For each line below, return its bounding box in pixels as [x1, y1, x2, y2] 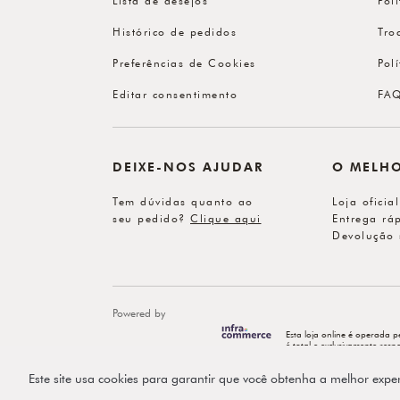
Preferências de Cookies [112, 54, 256, 70]
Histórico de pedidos [112, 23, 237, 38]
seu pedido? [112, 210, 190, 225]
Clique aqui [190, 210, 262, 225]
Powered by [112, 304, 165, 320]
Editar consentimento [112, 86, 237, 101]
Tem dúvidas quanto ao [112, 193, 254, 208]
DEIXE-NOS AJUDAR [112, 158, 263, 176]
